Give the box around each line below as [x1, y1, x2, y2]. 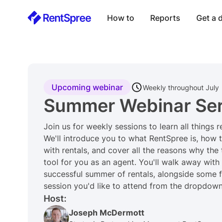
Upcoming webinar [52, 82, 123, 92]
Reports [150, 13, 180, 23]
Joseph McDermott [69, 208, 145, 218]
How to [107, 13, 134, 23]
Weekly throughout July [143, 83, 219, 92]
